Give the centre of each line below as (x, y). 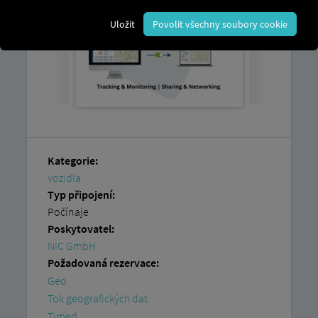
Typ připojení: (81, 194)
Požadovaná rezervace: (103, 263)
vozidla (64, 177)
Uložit (122, 24)
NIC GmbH (71, 246)
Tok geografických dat (97, 298)
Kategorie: (72, 160)
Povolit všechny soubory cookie (220, 24)
